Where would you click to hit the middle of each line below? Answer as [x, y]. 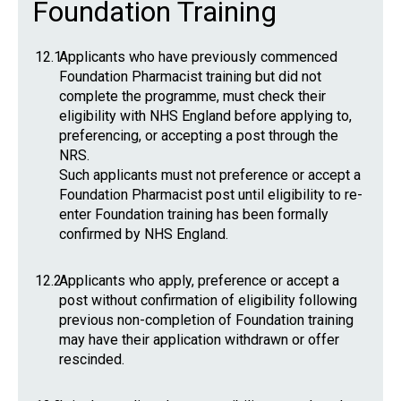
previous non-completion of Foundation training [206, 320]
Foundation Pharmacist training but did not [190, 77]
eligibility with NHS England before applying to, [205, 116]
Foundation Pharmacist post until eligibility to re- [211, 195]
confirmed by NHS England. [144, 234]
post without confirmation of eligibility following [208, 300]
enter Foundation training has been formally [194, 214]
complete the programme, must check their [192, 96]
